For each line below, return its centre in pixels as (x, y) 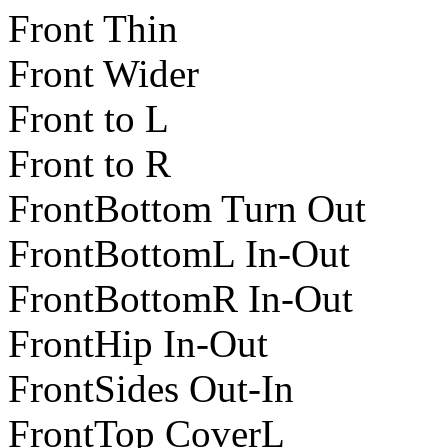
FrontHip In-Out (138, 344)
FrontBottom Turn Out (187, 209)
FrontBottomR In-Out (180, 299)
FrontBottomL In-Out (179, 254)
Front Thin (93, 29)
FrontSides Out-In (151, 389)
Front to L (88, 119)
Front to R (89, 164)
